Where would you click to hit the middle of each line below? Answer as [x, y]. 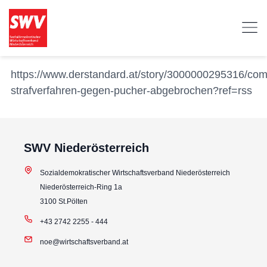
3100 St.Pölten [63, 202]
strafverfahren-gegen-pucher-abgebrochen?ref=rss [131, 91]
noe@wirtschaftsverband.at [84, 242]
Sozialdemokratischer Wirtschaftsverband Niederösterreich [135, 173]
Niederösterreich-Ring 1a [81, 187]
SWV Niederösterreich [86, 148]
